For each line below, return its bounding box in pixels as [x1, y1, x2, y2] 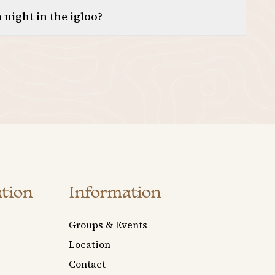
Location [69, 237, 110, 251]
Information [69, 185, 161, 201]
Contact [69, 257, 106, 271]
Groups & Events [69, 217, 147, 231]
